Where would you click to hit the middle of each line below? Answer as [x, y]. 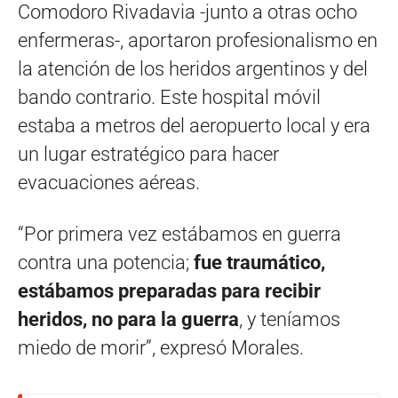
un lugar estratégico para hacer [148, 154]
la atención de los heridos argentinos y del [193, 68]
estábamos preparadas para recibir [169, 291]
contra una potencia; [106, 262]
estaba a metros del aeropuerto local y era [194, 125]
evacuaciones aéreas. [109, 182]
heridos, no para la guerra [128, 319]
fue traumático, [259, 262]
